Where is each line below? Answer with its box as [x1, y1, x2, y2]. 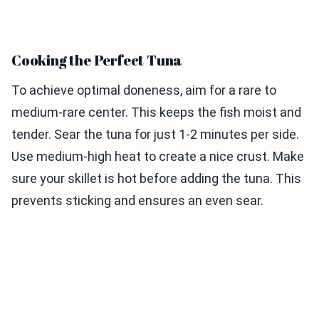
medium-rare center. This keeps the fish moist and [11, 105, 301, 120]
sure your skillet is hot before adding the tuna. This [11, 171, 301, 187]
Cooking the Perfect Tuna [11, 51, 183, 70]
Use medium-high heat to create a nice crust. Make [11, 149, 304, 164]
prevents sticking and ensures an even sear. [11, 193, 263, 209]
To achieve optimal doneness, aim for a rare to [11, 83, 276, 98]
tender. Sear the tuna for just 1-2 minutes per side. [11, 127, 299, 142]
